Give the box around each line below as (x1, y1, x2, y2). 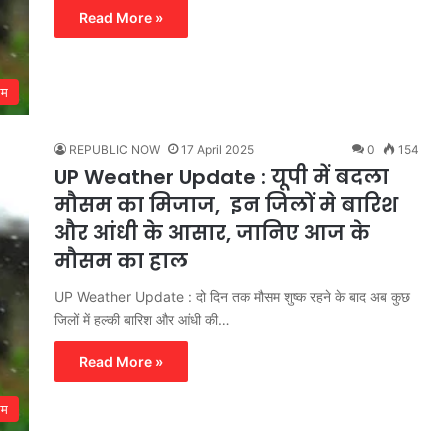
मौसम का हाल (54, 247, 188, 276)
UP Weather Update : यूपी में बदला (54, 163, 389, 192)
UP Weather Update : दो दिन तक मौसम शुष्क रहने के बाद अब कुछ (54, 288, 410, 306)
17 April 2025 (181, 142, 254, 158)
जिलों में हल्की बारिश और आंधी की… (54, 311, 230, 329)
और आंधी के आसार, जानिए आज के (54, 219, 370, 248)
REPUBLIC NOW (69, 142, 160, 158)
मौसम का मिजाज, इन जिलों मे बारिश (54, 191, 398, 220)
